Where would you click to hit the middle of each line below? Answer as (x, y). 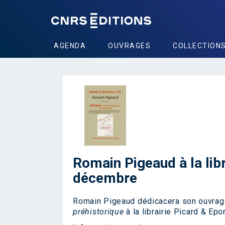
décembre (105, 178)
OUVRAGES (129, 46)
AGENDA (70, 46)
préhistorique (100, 212)
